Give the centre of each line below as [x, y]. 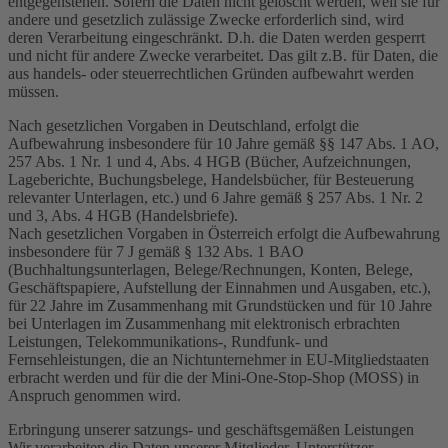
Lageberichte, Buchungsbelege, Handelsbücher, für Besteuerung [211, 179]
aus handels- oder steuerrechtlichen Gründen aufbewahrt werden [211, 73]
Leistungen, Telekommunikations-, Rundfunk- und [168, 341]
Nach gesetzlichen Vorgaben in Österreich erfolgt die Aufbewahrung [224, 233]
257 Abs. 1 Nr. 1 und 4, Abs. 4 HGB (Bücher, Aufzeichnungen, [209, 161]
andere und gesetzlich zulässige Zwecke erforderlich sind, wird [206, 19]
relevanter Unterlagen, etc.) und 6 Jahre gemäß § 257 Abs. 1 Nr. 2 [215, 197]
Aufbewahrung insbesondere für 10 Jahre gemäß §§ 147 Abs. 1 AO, [223, 143]
